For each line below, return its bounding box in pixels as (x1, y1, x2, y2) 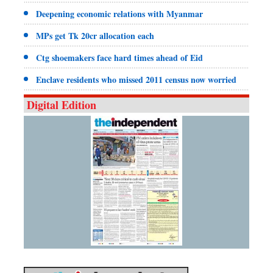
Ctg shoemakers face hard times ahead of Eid (36, 51, 203, 64)
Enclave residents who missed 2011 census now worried (36, 73, 236, 86)
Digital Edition (27, 96, 96, 113)
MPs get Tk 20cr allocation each (36, 29, 154, 42)
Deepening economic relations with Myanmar (36, 7, 203, 20)
